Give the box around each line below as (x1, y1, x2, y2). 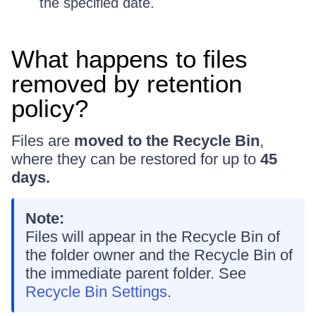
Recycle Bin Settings (25, 282, 167, 300)
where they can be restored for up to (11, 150, 260, 168)
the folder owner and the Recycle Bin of (25, 245, 293, 264)
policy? (11, 94, 88, 122)
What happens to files (11, 44, 248, 73)
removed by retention (11, 69, 242, 97)
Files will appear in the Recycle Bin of (25, 227, 280, 245)
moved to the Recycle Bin (74, 131, 260, 150)
